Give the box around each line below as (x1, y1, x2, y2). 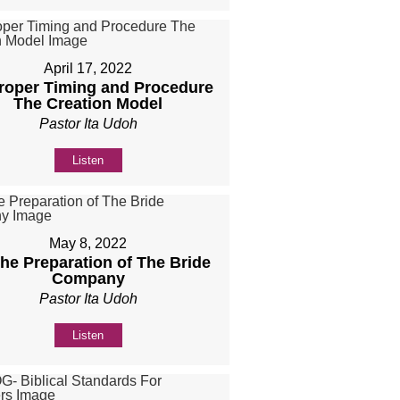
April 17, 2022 (44, 61, 133, 77)
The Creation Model (13, 95, 163, 113)
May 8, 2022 (49, 236, 128, 252)
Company (51, 270, 125, 288)
